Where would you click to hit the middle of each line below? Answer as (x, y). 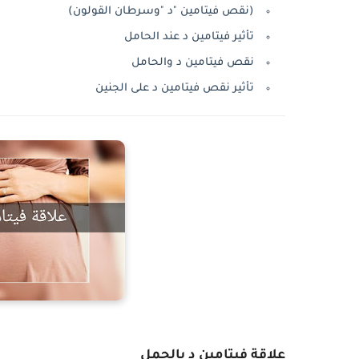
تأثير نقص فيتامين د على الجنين (175, 89)
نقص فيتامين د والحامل (193, 63)
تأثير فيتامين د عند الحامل (189, 37)
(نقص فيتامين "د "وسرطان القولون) (161, 12)
